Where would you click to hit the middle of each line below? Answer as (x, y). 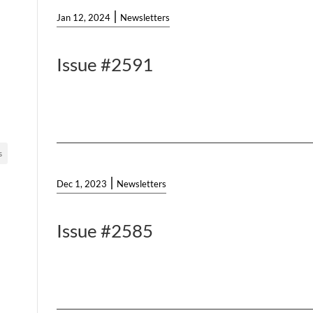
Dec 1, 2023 (82, 184)
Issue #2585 (105, 231)
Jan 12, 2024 (84, 18)
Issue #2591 (105, 65)
